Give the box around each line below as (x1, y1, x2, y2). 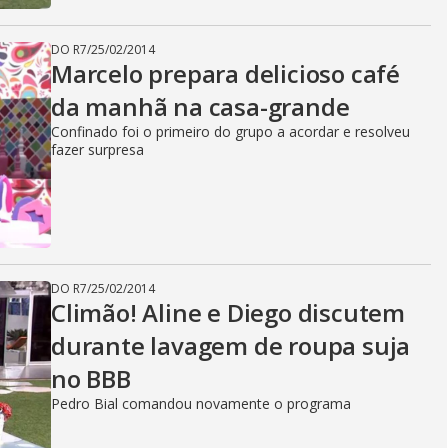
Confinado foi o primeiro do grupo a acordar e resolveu (51, 122, 410, 141)
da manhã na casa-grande (51, 90, 350, 123)
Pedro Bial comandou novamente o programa (51, 394, 351, 413)
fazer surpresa (51, 140, 144, 159)
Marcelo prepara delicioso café (51, 57, 400, 90)
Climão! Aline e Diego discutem (51, 296, 405, 329)
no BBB (51, 362, 131, 395)
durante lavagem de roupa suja (51, 329, 411, 362)
